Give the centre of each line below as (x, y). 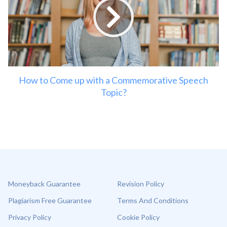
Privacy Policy (30, 217)
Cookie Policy (138, 217)
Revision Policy (141, 184)
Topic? (113, 92)
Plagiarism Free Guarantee (50, 201)
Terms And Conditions (153, 201)
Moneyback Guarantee (44, 184)
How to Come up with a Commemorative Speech (113, 80)
